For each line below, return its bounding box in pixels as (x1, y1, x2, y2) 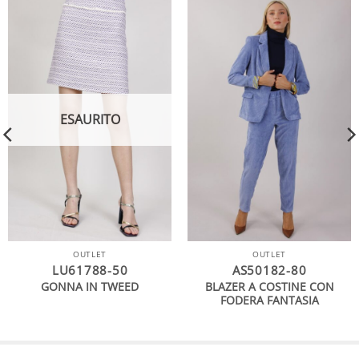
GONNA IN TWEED (41, 279, 139, 295)
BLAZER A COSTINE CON (204, 279, 334, 295)
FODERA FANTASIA (220, 292, 319, 309)
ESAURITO (59, 110, 120, 128)
